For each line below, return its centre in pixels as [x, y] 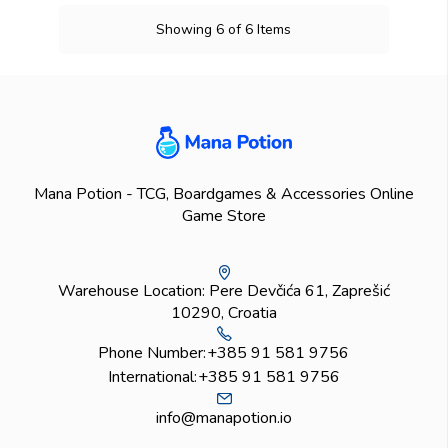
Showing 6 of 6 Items [224, 29]
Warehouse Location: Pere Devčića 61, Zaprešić [224, 290]
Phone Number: [152, 352]
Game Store [224, 215]
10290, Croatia [224, 312]
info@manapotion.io [224, 417]
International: [152, 376]
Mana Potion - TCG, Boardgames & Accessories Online [224, 193]
